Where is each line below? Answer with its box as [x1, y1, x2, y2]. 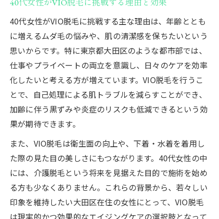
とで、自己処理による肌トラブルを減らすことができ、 [10, 88, 207, 100]
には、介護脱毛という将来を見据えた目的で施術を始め [10, 166, 208, 178]
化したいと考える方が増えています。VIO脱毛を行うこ [10, 73, 204, 86]
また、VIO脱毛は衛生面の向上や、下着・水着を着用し [10, 137, 205, 149]
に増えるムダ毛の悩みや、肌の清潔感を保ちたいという [10, 29, 208, 42]
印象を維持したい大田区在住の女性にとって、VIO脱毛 [10, 196, 204, 208]
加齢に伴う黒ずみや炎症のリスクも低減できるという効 [10, 103, 208, 115]
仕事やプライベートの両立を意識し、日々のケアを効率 [10, 59, 208, 71]
